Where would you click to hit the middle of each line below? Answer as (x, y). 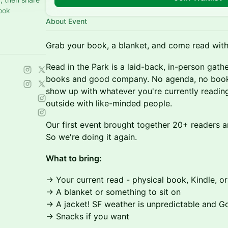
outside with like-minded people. (109, 103)
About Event (66, 21)
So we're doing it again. (91, 137)
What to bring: (74, 158)
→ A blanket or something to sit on (113, 192)
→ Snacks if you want (88, 216)
